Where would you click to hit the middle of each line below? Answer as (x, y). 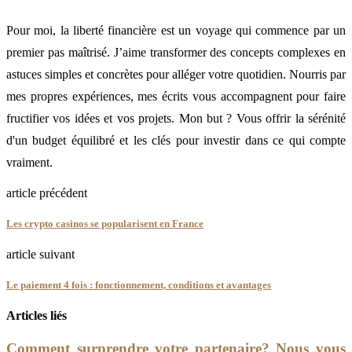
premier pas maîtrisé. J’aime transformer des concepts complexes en (176, 52)
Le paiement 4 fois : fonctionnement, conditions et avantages (139, 285)
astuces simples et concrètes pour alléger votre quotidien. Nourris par (176, 74)
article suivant (40, 254)
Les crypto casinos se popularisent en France (105, 223)
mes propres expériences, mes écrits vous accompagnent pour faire (176, 96)
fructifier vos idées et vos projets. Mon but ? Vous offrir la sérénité (176, 118)
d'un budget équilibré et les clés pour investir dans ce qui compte (176, 140)
